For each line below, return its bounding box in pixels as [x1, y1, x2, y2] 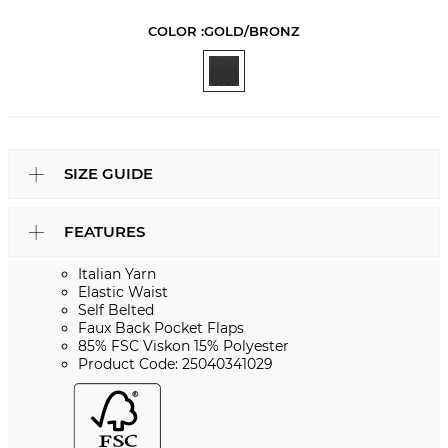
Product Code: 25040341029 [78, 355, 273, 374]
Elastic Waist [78, 283, 168, 302]
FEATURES [64, 222, 145, 242]
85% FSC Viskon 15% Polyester [78, 337, 289, 356]
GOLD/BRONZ [204, 23, 300, 40]
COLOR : [148, 23, 204, 40]
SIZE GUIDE [64, 164, 153, 184]
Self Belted [78, 301, 154, 320]
